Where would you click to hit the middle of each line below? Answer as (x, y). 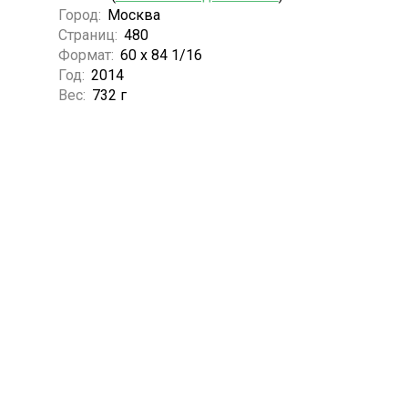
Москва (133, 15)
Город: (81, 15)
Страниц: (89, 35)
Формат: (87, 55)
